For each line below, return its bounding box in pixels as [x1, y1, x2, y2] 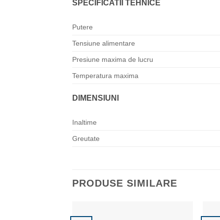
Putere [72, 23, 93, 31]
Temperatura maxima [72, 72, 138, 80]
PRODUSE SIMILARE [72, 178, 177, 189]
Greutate [72, 135, 100, 143]
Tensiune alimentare [72, 39, 135, 48]
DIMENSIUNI [72, 94, 119, 103]
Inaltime [72, 118, 97, 127]
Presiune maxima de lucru [72, 55, 153, 64]
